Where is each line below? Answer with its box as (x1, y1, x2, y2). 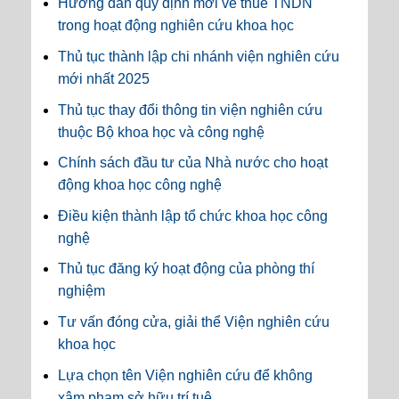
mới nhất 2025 (58, 71, 150, 87)
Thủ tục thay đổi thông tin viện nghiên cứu (58, 102, 322, 118)
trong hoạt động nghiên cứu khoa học (58, 18, 294, 34)
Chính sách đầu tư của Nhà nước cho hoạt (58, 155, 328, 171)
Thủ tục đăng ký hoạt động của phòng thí (58, 261, 314, 277)
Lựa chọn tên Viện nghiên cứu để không (58, 367, 313, 383)
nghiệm (58, 283, 105, 299)
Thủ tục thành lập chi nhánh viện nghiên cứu (58, 49, 339, 65)
